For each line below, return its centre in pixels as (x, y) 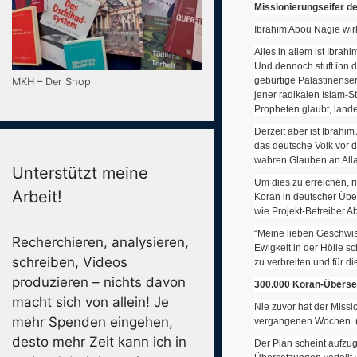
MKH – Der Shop (51, 82)
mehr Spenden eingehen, (92, 322)
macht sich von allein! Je (90, 302)
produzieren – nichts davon (99, 282)
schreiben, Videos (70, 263)
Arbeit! (37, 197)
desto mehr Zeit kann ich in (99, 342)
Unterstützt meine (80, 173)
